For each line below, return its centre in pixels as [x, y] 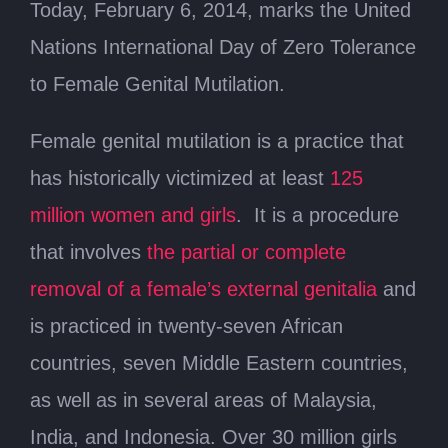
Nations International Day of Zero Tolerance [223, 47]
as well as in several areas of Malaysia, [203, 400]
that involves [88, 252]
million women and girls [133, 215]
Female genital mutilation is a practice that [217, 141]
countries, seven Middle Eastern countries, [219, 363]
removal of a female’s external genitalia [203, 289]
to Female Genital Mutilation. [157, 84]
